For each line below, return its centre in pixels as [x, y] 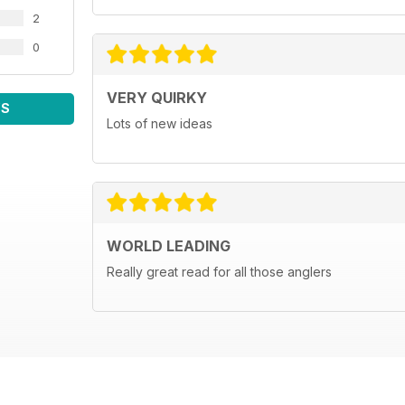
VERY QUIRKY [157, 98]
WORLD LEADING [169, 246]
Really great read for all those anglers [219, 272]
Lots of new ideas [160, 124]
